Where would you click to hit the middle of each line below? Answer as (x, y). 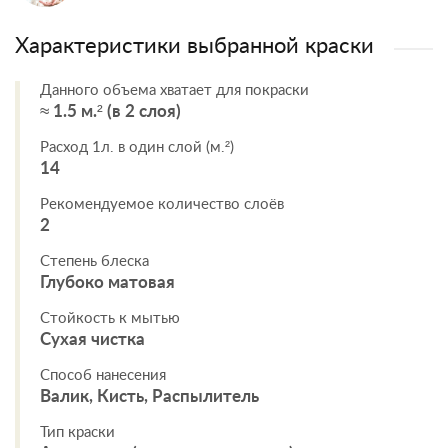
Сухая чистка (92, 339)
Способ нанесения (103, 375)
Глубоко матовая (107, 282)
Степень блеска (94, 261)
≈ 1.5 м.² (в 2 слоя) (110, 111)
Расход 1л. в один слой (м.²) (137, 147)
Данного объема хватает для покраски (174, 90)
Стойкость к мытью (110, 318)
